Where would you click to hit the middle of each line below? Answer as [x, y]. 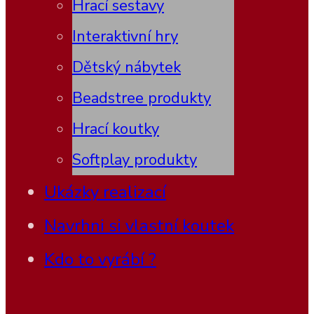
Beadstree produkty [142, 98]
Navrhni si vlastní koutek [139, 225]
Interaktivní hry [125, 36]
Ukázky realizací [105, 192]
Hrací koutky [116, 129]
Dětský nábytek [127, 67]
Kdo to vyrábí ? [100, 259]
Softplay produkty [135, 159]
